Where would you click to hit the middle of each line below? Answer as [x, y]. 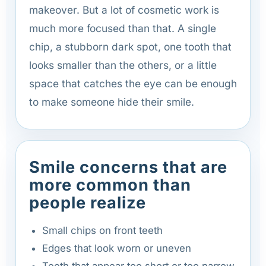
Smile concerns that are [128, 167]
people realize [88, 202]
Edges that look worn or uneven [117, 248]
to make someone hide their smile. [112, 102]
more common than [110, 185]
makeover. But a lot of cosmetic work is [124, 9]
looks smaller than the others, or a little [123, 65]
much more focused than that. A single [123, 28]
